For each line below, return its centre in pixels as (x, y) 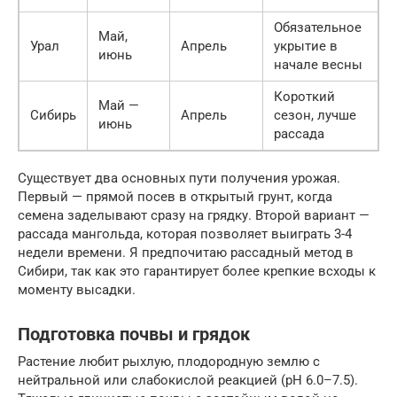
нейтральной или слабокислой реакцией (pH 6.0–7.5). (188, 380)
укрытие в (306, 46)
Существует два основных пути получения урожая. (179, 178)
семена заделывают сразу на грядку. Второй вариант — (194, 215)
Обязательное (318, 27)
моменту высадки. (77, 289)
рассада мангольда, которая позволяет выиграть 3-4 (185, 234)
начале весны (318, 64)
